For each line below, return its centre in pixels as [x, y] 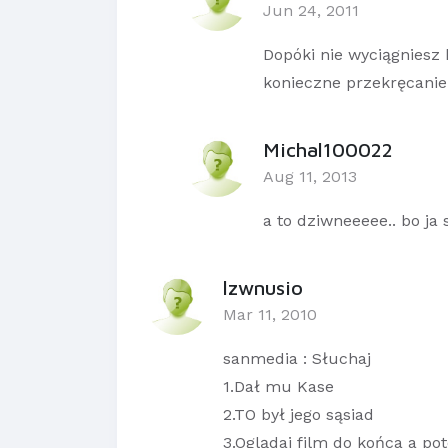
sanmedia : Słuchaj [297, 359]
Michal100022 [328, 150]
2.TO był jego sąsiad [298, 415]
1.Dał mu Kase [278, 387]
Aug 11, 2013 [310, 177]
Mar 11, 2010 [270, 315]
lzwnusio [263, 288]
